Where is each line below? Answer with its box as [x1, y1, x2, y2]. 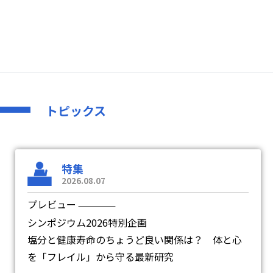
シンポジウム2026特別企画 [27, 215, 147, 230]
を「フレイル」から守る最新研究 [27, 249, 174, 264]
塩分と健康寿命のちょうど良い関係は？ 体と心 [27, 232, 242, 247]
